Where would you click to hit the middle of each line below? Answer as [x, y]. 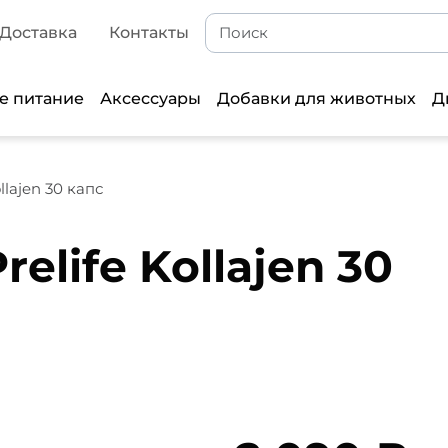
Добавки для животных [317, 98]
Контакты [149, 32]
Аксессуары [151, 98]
